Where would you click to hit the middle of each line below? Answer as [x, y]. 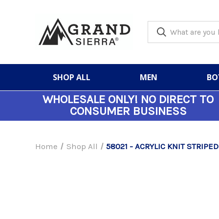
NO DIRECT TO [177, 99]
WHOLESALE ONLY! [92, 99]
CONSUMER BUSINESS [128, 111]
